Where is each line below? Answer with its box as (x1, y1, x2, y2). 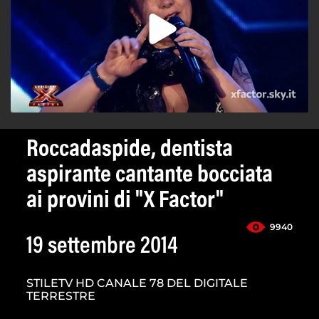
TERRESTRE (26, 289, 95, 303)
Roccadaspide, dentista (26, 138, 233, 163)
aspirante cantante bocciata (26, 164, 273, 189)
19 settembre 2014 (26, 235, 178, 260)
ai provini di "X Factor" (26, 189, 224, 214)
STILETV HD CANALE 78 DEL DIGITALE (26, 276, 248, 291)
